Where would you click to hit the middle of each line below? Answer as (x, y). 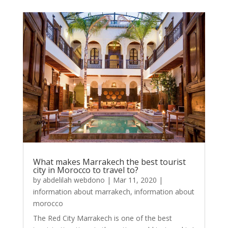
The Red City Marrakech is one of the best (102, 218)
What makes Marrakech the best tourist (109, 162)
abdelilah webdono (74, 180)
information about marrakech (81, 192)
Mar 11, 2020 (135, 180)
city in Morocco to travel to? (85, 170)
